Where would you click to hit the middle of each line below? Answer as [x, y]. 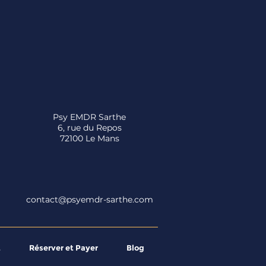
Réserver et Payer [64, 248]
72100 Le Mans [89, 138]
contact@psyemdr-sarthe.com [89, 199]
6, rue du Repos [89, 128]
